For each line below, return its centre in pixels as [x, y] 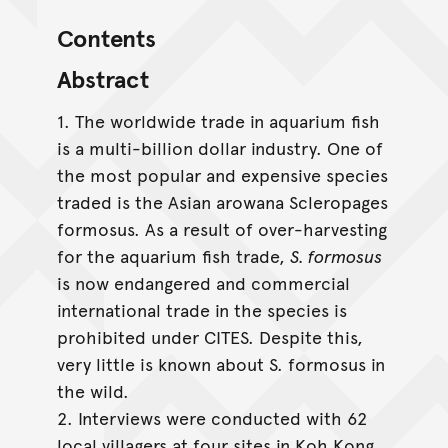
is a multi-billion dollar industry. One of [219, 148]
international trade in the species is [201, 310]
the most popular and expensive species [222, 175]
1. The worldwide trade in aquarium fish [218, 121]
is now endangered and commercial [203, 283]
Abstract [102, 79]
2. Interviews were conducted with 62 [211, 418]
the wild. [92, 391]
